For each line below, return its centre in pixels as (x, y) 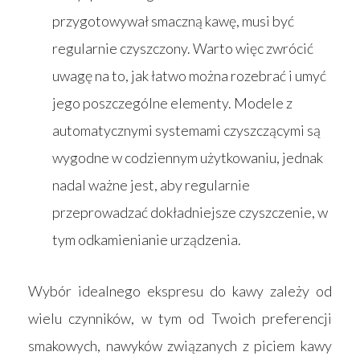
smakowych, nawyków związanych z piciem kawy (180, 345)
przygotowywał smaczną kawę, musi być (173, 20)
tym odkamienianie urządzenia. (147, 239)
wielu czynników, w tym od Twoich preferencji (180, 318)
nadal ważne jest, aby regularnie (151, 184)
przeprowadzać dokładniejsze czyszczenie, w (190, 212)
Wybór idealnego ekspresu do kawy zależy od (180, 290)
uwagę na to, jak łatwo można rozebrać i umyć (189, 75)
